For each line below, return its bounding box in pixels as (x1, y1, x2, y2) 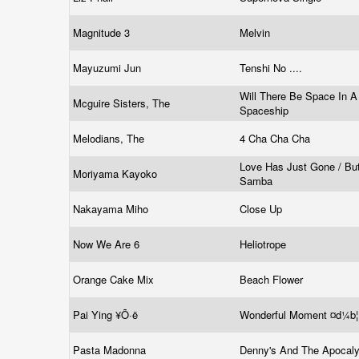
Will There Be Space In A (240, 88, 357, 103)
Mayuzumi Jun (73, 60, 144, 75)
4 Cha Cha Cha (240, 131, 313, 146)
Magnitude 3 (73, 25, 133, 40)
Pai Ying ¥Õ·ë (73, 307, 141, 322)
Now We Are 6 (73, 236, 143, 252)
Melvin (240, 25, 273, 40)
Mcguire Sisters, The (73, 95, 173, 111)
